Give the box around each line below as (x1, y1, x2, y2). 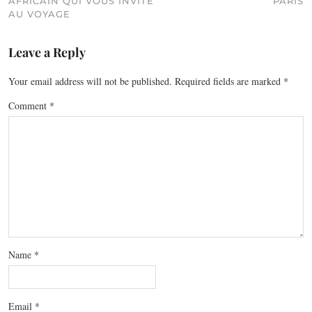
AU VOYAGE (8, 8, 70, 20)
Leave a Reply (8, 44, 86, 61)
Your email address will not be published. (8, 75, 172, 88)
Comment (8, 99, 49, 113)
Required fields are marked (175, 75, 283, 88)
